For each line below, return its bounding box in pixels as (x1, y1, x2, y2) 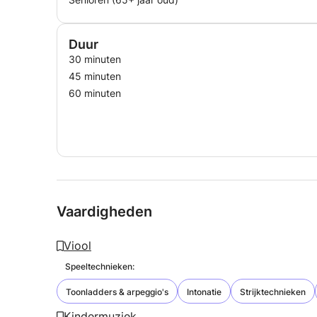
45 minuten (69, 70, 121, 82)
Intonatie (187, 287, 221, 297)
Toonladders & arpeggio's (66, 287, 168, 297)
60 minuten (69, 87, 121, 99)
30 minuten (69, 53, 121, 65)
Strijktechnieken (240, 287, 306, 297)
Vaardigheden (57, 203, 152, 220)
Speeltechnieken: (65, 261, 134, 272)
